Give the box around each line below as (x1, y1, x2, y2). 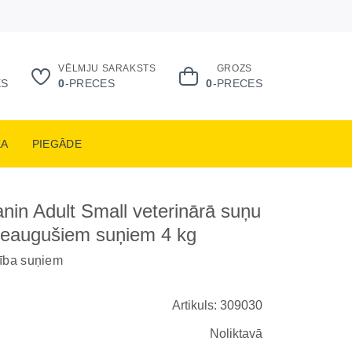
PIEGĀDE (31, 137, 82, 150)
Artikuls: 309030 (171, 299, 262, 312)
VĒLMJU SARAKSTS (58, 63, 156, 74)
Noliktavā (209, 327, 262, 340)
